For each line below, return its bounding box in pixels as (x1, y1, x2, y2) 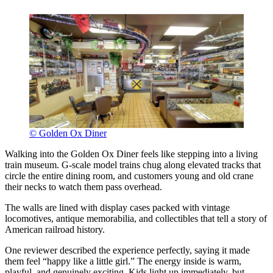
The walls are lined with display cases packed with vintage (5, 202, 230, 213)
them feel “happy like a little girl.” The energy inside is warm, (5, 255, 241, 266)
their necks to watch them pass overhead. (5, 181, 162, 192)
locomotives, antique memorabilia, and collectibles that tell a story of (5, 213, 267, 224)
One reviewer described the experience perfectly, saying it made (5, 244, 250, 255)
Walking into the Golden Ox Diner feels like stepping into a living (5, 148, 258, 159)
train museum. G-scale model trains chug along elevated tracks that (5, 159, 261, 170)
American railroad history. (5, 224, 105, 235)
